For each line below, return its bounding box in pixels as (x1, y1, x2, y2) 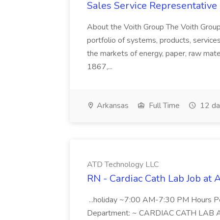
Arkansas (95, 100, 129, 111)
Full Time (147, 100, 180, 111)
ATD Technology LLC (87, 159, 159, 170)
